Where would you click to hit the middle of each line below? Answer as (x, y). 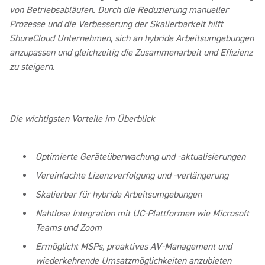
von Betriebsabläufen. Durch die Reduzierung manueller (119, 10)
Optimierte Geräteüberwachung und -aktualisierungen (140, 157)
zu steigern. (32, 67)
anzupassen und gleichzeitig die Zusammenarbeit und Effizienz (131, 53)
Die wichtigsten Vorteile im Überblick (82, 119)
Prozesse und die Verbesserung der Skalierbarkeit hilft (116, 24)
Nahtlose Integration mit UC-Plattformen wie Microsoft (142, 214)
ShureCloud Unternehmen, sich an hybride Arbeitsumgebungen (132, 38)
